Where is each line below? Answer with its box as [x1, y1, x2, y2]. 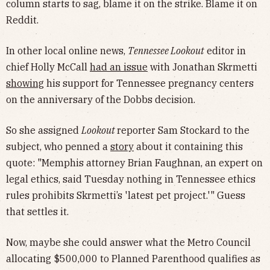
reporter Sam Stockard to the [117, 124, 250, 136]
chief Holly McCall [6, 60, 90, 73]
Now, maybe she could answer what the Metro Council [6, 236, 251, 248]
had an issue [90, 60, 148, 73]
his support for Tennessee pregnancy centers [44, 77, 254, 89]
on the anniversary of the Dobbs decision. [6, 93, 195, 105]
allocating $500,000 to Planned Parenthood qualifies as [6, 252, 260, 265]
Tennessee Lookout [128, 44, 204, 57]
